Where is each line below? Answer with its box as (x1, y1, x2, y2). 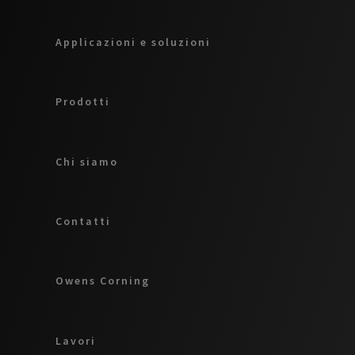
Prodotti (55, 94, 110, 109)
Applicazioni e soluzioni (55, 34, 211, 49)
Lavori (55, 333, 96, 348)
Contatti (55, 213, 111, 228)
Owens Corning (55, 273, 150, 288)
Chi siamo (55, 154, 118, 169)
